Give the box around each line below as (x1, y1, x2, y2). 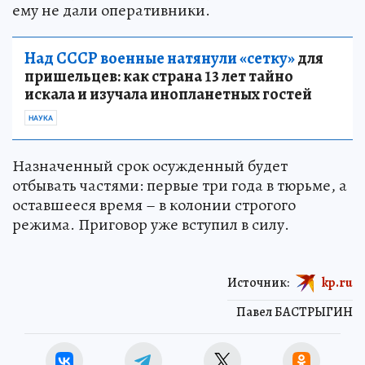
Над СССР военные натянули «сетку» (24, 47, 295, 70)
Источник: (227, 273, 289, 292)
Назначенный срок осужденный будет (12, 155, 288, 178)
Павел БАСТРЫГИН (236, 303, 353, 322)
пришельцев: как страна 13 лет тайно (24, 65, 293, 88)
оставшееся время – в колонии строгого (12, 194, 296, 217)
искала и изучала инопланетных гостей (24, 83, 312, 106)
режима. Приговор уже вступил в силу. (12, 213, 289, 236)
